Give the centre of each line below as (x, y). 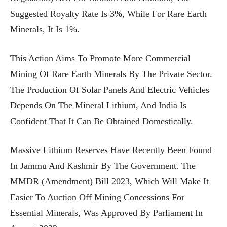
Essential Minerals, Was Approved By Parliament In (106, 213)
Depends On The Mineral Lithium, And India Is (98, 105)
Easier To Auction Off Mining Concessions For (97, 197)
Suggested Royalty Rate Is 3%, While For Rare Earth (108, 13)
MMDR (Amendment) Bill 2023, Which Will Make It (109, 181)
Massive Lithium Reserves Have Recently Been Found (111, 150)
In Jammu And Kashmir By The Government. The (103, 165)
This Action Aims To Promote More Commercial (100, 58)
